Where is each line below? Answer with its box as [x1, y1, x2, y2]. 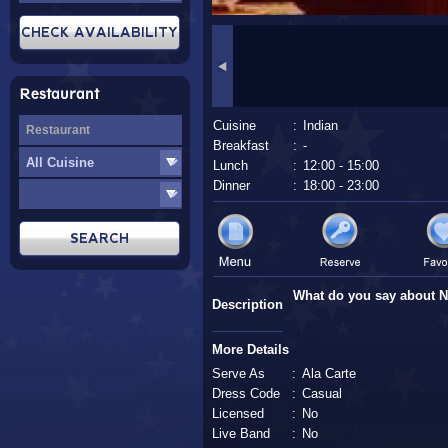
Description [212, 297, 283, 312]
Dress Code [212, 386, 280, 401]
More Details [212, 342, 289, 357]
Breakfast [212, 138, 269, 153]
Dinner [212, 178, 250, 193]
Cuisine [212, 118, 256, 133]
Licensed [212, 406, 264, 421]
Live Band [212, 426, 270, 441]
